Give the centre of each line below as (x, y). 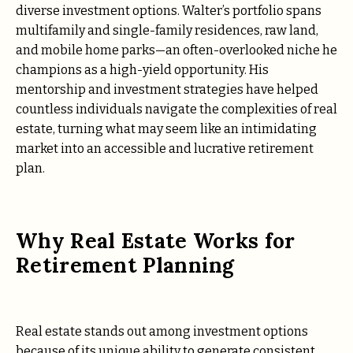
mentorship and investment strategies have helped (167, 90)
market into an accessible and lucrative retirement (165, 149)
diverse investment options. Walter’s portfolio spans (169, 11)
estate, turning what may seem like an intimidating (166, 129)
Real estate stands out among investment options (162, 332)
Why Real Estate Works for (156, 240)
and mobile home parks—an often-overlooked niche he (176, 50)
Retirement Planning (128, 265)
